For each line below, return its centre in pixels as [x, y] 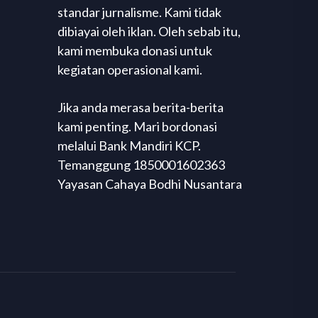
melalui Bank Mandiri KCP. [129, 146]
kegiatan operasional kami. [130, 70]
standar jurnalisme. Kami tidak [139, 12]
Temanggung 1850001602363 [141, 165]
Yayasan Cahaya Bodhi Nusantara [149, 184]
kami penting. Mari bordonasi [137, 126]
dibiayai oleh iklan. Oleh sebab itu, [149, 31]
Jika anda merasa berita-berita [140, 107]
